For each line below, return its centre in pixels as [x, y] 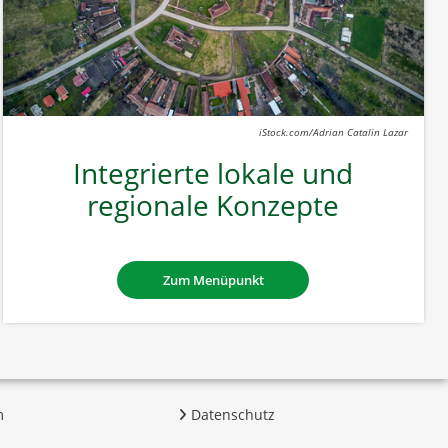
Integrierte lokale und [213, 172]
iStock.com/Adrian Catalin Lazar [333, 131]
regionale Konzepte [213, 204]
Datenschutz [230, 414]
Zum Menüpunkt [213, 279]
